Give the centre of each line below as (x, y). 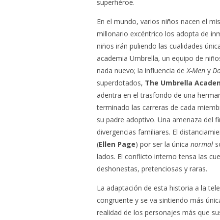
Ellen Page (117, 144)
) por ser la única (163, 144)
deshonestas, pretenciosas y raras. (152, 169)
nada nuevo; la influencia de (142, 70)
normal (202, 144)
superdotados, (121, 83)
